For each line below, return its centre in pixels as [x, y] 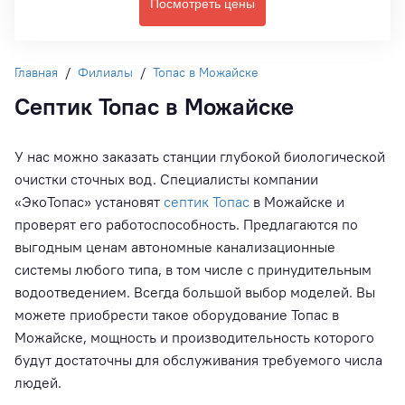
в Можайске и [297, 202]
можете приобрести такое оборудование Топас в [177, 315]
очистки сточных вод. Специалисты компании [166, 179]
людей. [38, 382]
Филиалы [105, 72]
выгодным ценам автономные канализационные [175, 247]
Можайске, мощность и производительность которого [194, 337]
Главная [36, 72]
